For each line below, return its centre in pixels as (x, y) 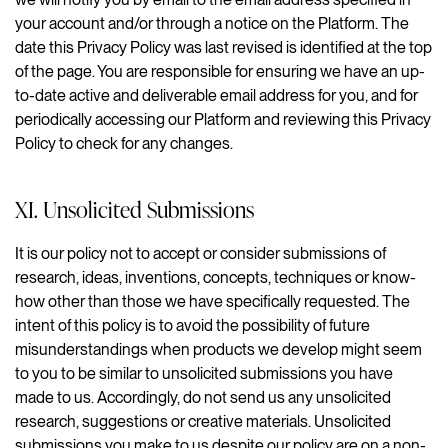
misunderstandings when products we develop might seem (218, 349)
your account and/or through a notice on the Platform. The (212, 23)
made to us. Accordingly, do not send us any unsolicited (203, 397)
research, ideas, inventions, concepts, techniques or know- (215, 277)
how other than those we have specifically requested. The (212, 301)
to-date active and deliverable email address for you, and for (216, 95)
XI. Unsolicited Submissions (134, 208)
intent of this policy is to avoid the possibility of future (192, 325)
